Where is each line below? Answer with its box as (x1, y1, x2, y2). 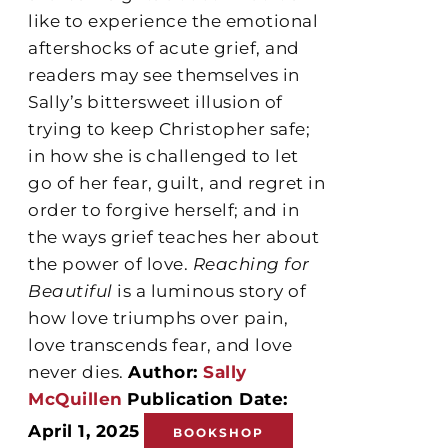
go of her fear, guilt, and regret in (28, 172, 326, 193)
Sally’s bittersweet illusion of (28, 91, 283, 112)
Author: (128, 361, 204, 382)
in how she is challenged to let (28, 145, 299, 166)
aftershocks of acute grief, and (28, 37, 300, 58)
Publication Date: (127, 388, 288, 409)
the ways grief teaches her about (28, 226, 320, 247)
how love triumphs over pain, (28, 307, 289, 328)
